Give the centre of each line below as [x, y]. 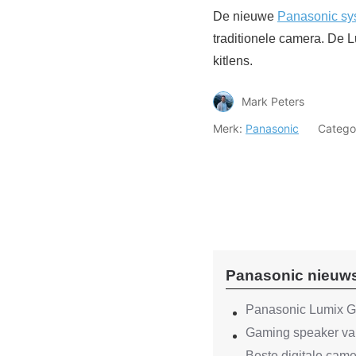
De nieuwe [245, 16]
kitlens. [233, 60]
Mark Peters [273, 102]
